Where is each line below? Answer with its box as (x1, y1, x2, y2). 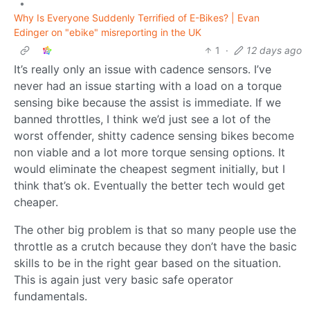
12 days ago (246, 44, 302, 56)
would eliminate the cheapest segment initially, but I (14, 161, 285, 176)
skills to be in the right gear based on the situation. (14, 255, 281, 270)
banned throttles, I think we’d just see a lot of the (14, 111, 271, 126)
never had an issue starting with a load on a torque (14, 78, 282, 93)
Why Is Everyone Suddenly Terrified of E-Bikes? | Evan (14, 11, 259, 24)
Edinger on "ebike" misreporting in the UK (14, 26, 201, 38)
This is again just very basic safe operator (14, 272, 233, 286)
